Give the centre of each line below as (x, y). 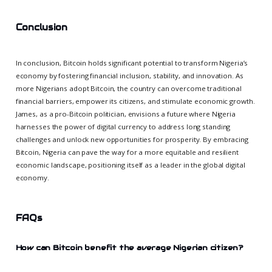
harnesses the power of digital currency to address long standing (123, 126)
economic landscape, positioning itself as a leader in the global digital (130, 165)
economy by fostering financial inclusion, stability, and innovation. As (129, 75)
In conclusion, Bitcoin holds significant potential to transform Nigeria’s (132, 63)
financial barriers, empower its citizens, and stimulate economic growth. (135, 101)
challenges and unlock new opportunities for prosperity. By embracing (132, 139)
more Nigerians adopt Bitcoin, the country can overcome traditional (129, 88)
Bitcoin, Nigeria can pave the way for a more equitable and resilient (127, 152)
